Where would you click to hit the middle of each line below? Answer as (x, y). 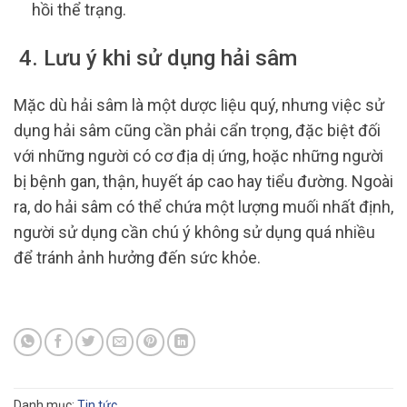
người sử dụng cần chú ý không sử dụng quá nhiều (194, 233)
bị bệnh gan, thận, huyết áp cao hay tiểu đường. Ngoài (203, 182)
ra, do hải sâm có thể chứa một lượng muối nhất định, (203, 207)
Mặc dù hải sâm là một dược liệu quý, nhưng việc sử (199, 105)
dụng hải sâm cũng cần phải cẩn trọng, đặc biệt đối (197, 131)
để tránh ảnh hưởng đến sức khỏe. (137, 258)
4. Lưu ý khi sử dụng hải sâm (155, 58)
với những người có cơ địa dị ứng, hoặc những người (199, 156)
